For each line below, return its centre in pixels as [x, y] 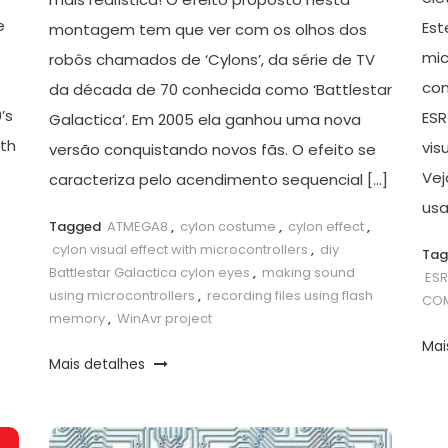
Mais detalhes [98, 364]
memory [76, 319]
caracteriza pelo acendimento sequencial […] [218, 180]
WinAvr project [164, 319]
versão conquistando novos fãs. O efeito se [212, 150]
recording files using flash [289, 296]
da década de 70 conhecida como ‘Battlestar [220, 90]
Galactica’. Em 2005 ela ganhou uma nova [204, 120]
